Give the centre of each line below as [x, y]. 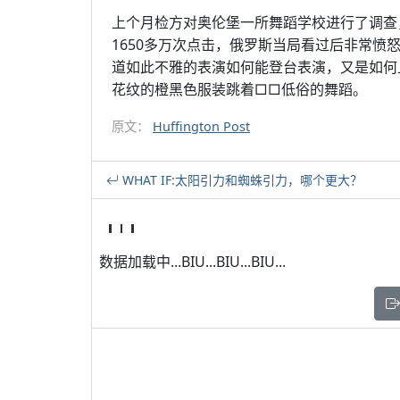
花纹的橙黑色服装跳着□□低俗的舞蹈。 [239, 89]
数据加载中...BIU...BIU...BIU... [192, 262]
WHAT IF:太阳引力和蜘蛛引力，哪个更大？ [241, 180]
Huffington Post [201, 126]
